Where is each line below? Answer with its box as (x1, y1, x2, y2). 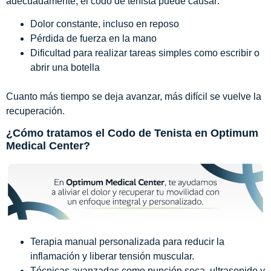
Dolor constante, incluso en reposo (30, 19, 179, 29)
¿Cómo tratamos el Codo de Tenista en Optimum (6, 127, 258, 140)
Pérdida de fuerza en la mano (30, 33, 157, 44)
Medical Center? (6, 140, 90, 152)
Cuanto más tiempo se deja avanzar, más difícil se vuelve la (6, 91, 261, 102)
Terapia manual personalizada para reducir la (30, 237, 224, 247)
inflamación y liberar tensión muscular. (30, 251, 194, 262)
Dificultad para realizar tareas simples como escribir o (30, 48, 260, 58)
